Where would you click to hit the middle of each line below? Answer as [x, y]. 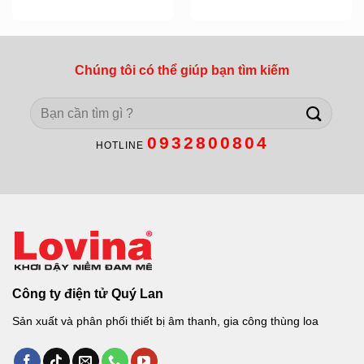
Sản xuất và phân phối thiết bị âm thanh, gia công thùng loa [165, 321]
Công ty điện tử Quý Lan [88, 293]
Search [49, 106]
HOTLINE [121, 146]
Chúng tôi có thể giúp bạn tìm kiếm [182, 71]
